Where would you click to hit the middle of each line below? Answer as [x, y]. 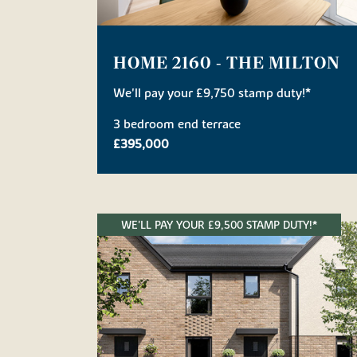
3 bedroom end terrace [177, 125]
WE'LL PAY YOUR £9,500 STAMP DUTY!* [219, 225]
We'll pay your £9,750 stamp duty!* [212, 94]
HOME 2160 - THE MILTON [227, 63]
